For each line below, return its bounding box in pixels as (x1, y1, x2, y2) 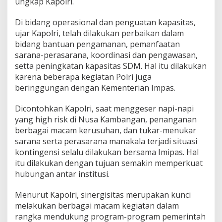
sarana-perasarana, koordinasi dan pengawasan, (15, 49, 198, 60)
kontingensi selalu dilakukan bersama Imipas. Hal (15, 146, 199, 158)
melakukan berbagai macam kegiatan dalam (15, 200, 179, 211)
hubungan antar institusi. (15, 168, 110, 179)
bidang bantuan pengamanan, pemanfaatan (15, 38, 180, 50)
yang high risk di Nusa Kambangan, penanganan (15, 113, 197, 125)
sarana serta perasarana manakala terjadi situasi (15, 135, 197, 147)
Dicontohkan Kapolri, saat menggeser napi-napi (15, 103, 194, 114)
